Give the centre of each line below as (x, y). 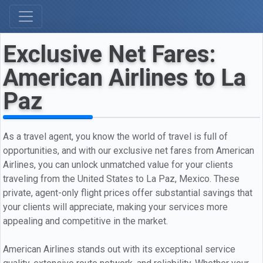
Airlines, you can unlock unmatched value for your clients (118, 164)
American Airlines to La (124, 78)
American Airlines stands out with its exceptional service (119, 249)
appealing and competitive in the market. (85, 221)
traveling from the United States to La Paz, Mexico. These (121, 178)
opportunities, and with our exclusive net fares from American (129, 150)
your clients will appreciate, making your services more (115, 207)
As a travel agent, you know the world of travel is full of (115, 136)
